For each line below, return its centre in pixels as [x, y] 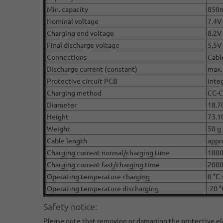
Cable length [67, 141]
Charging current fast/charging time [103, 165]
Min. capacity [67, 9]
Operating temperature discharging [103, 188]
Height [58, 117]
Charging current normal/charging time [108, 153]
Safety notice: [70, 207]
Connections [67, 57]
